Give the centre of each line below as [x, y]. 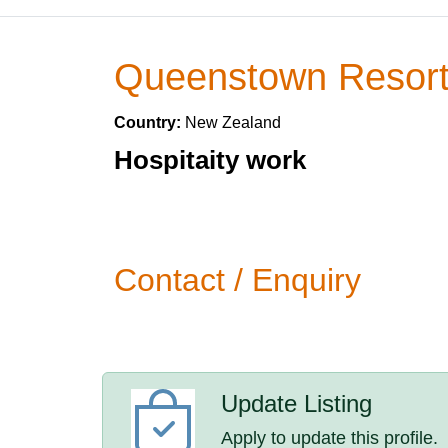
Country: [149, 122]
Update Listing [297, 403]
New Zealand [233, 122]
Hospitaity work [210, 160]
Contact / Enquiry [237, 280]
